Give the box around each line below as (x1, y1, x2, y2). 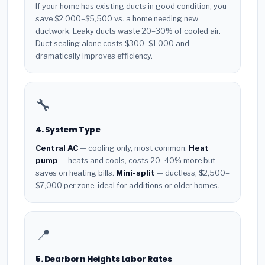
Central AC (35, 143, 78, 153)
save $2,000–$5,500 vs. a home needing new (35, 14, 198, 24)
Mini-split (116, 168, 155, 177)
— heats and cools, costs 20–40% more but (58, 156, 215, 165)
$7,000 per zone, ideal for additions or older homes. (35, 180, 219, 190)
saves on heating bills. (35, 168, 116, 177)
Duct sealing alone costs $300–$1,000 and (35, 39, 189, 49)
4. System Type (35, 124, 101, 136)
